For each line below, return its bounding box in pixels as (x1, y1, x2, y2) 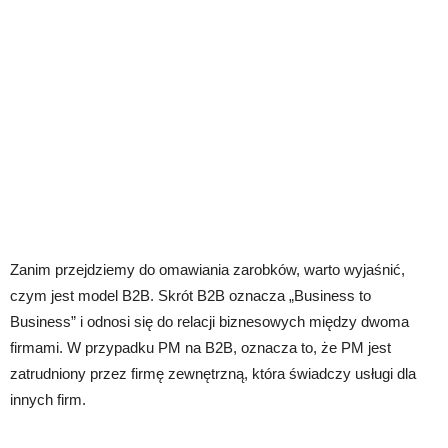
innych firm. (10, 391, 86, 409)
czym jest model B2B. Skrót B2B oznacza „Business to (10, 287, 371, 305)
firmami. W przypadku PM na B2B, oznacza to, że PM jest (10, 339, 391, 357)
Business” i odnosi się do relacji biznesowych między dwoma (10, 313, 409, 331)
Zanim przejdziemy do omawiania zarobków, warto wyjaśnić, (10, 261, 405, 279)
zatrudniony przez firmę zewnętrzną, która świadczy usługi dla (10, 365, 416, 383)
